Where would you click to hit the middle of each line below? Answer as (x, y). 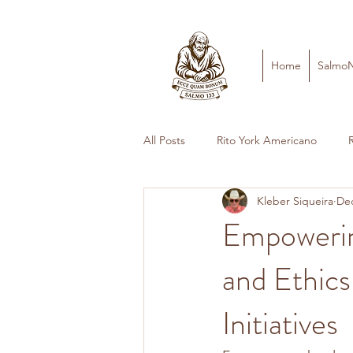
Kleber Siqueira (295, 201)
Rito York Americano (267, 140)
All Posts (164, 140)
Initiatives (280, 323)
